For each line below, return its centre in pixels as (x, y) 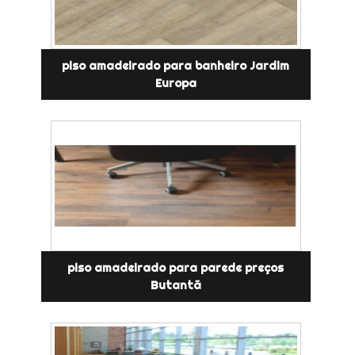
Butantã (176, 286)
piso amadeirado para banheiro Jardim (176, 66)
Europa (176, 84)
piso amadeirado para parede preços (176, 268)
